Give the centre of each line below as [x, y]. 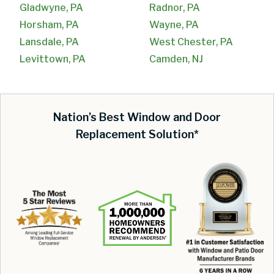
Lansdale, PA [49, 42]
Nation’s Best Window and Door [137, 117]
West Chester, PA [191, 42]
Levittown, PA [53, 59]
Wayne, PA [174, 24]
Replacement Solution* [137, 134]
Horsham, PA [49, 24]
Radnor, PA [175, 7]
